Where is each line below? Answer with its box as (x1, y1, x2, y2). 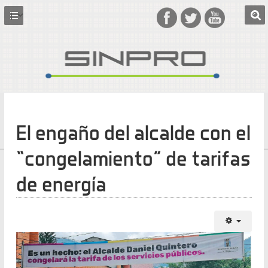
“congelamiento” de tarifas (16, 145, 251, 170)
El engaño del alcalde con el (16, 120, 251, 145)
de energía (16, 171, 106, 196)
